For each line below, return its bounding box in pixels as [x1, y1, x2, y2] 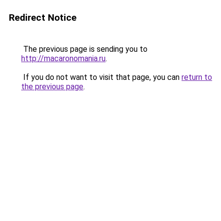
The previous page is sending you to [21, 44, 147, 54]
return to [182, 73, 212, 82]
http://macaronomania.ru [21, 54, 106, 63]
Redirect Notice [9, 12, 76, 23]
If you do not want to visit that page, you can [21, 73, 182, 82]
